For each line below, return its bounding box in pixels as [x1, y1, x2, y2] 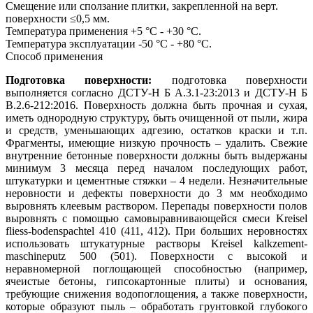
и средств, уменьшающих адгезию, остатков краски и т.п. [6, 124, 307, 137]
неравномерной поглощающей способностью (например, [6, 263, 307, 275]
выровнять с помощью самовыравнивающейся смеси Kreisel [6, 212, 307, 225]
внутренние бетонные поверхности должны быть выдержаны [6, 150, 307, 162]
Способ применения [6, 50, 103, 63]
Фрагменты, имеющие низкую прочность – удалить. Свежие [6, 137, 307, 150]
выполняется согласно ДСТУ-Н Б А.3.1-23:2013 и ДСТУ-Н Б [6, 87, 307, 99]
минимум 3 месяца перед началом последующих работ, [6, 162, 307, 175]
